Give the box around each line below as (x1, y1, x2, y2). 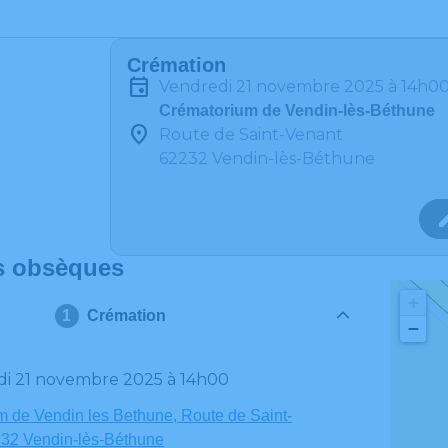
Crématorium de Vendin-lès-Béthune (159, 102, 435, 119)
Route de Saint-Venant (159, 125, 343, 144)
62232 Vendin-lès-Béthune (159, 149, 375, 168)
